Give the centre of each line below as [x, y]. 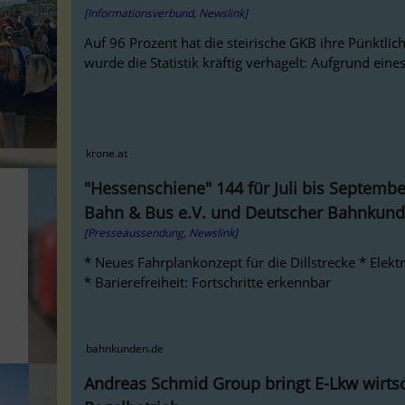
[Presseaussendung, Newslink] [161, 233]
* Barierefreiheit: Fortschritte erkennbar [208, 283]
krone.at [106, 154]
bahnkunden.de [124, 349]
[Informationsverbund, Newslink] [166, 14]
